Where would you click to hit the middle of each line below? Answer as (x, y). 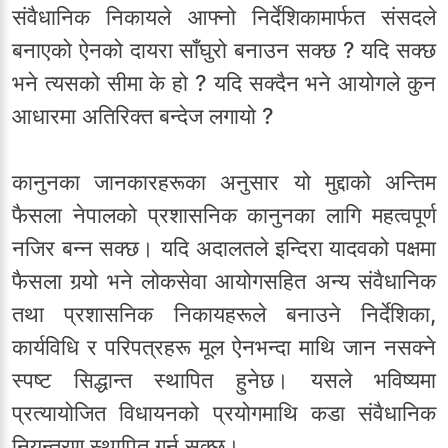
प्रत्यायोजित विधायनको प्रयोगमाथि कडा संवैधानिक (224, 413)
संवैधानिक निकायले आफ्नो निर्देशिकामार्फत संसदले (224, 17)
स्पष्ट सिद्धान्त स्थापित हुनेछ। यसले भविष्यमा (224, 380)
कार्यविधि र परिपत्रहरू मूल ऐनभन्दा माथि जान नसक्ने (224, 347)
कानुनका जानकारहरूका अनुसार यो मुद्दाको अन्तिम (224, 182)
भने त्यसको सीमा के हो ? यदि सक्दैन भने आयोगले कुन (224, 83)
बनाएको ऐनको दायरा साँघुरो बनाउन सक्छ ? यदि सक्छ (224, 50)
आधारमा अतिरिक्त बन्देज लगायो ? (143, 116)
